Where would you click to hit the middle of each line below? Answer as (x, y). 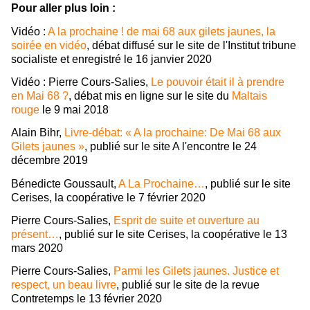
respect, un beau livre (64, 285)
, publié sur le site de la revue (188, 285)
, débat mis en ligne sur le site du (150, 96)
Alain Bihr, (38, 133)
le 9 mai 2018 (74, 110)
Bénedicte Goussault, (65, 183)
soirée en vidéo (49, 45)
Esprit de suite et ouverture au (186, 221)
